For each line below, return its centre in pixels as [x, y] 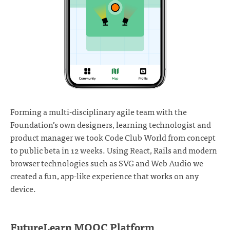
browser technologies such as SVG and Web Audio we [107, 163]
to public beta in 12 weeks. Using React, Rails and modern [114, 150]
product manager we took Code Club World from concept [113, 137]
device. [23, 189]
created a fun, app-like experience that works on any [104, 176]
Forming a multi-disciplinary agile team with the [99, 112]
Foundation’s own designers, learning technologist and [111, 124]
